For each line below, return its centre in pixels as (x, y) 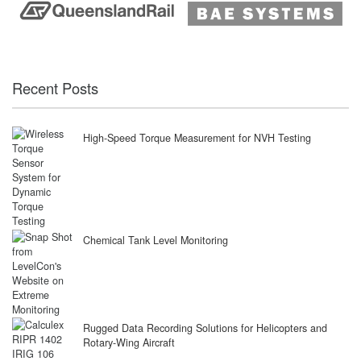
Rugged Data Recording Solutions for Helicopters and (205, 328)
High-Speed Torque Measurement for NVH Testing (197, 137)
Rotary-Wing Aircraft (129, 343)
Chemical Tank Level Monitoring (155, 240)
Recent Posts (55, 87)
